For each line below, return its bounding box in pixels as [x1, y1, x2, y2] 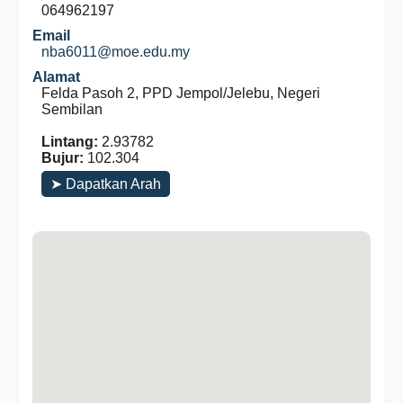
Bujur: [41, 150, 84, 166]
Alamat [32, 69, 80, 85]
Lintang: [41, 134, 98, 149]
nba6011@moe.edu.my [41, 44, 190, 59]
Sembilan [41, 102, 103, 117]
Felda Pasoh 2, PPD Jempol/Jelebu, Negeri [41, 85, 320, 101]
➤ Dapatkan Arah [50, 176, 161, 192]
